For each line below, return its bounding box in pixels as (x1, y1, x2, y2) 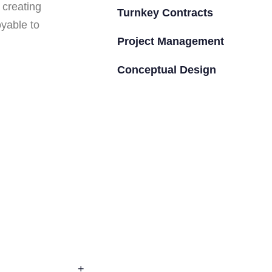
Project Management (117, 35, 225, 47)
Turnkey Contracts (117, 6, 214, 19)
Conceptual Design (117, 63, 217, 76)
